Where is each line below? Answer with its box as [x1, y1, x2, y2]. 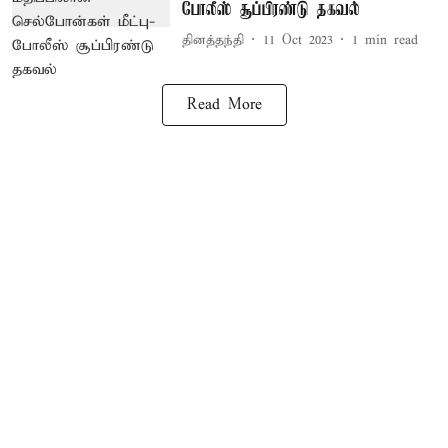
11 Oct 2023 [262, 31, 333, 49]
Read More [186, 96, 262, 114]
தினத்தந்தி [181, 31, 244, 49]
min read [364, 31, 418, 49]
